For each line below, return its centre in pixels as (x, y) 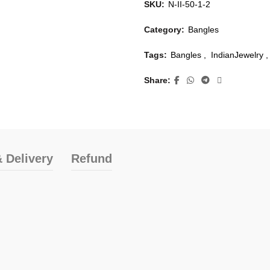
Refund (92, 159)
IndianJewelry (237, 55)
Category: (165, 30)
